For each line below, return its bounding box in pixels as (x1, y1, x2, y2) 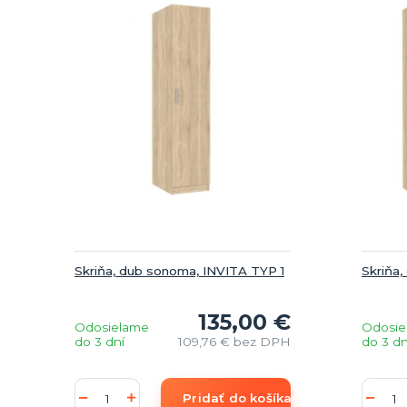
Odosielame (74, 319, 149, 334)
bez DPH (233, 333, 291, 349)
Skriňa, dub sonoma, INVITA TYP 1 (74, 263, 284, 278)
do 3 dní (74, 333, 124, 349)
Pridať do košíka (183, 390, 293, 405)
